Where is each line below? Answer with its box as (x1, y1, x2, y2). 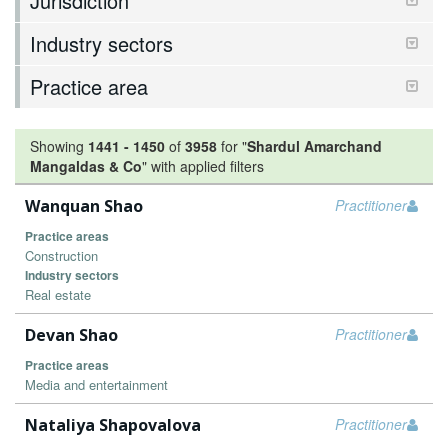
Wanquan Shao (25, 195, 143, 217)
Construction (25, 246, 98, 265)
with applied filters (151, 156, 264, 176)
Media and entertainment (25, 375, 168, 394)
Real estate (25, 285, 91, 304)
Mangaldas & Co (30, 156, 142, 176)
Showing (30, 136, 88, 156)
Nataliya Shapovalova (25, 414, 201, 436)
